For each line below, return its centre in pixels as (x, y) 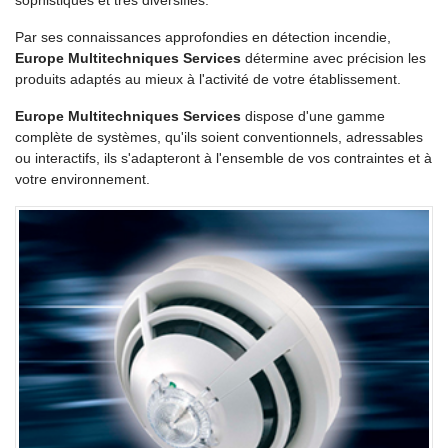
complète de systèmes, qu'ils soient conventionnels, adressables (219, 137)
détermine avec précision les (333, 58)
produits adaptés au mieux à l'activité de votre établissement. (208, 79)
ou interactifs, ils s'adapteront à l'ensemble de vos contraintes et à (223, 158)
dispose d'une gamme (313, 116)
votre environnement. (82, 179)
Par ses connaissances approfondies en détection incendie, (203, 37)
